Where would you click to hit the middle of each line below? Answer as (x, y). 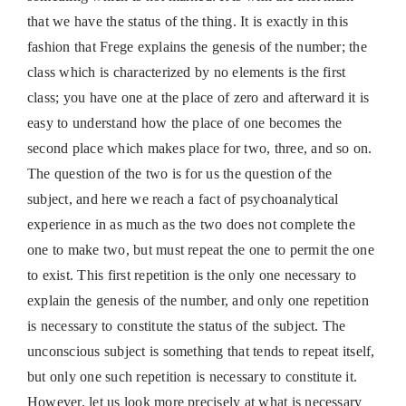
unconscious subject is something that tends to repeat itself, (201, 352)
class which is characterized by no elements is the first (186, 72)
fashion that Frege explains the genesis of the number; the (197, 47)
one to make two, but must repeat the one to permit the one (200, 250)
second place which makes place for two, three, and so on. (199, 149)
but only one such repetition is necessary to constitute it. (192, 377)
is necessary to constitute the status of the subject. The (186, 326)
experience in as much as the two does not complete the (191, 225)
